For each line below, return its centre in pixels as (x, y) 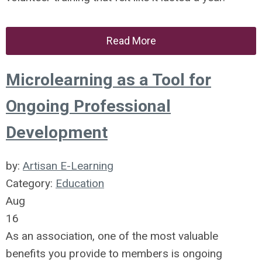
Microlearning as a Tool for (108, 80)
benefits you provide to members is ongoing (114, 254)
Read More (131, 41)
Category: (31, 183)
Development (57, 132)
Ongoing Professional (88, 106)
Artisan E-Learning (68, 166)
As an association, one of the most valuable (112, 236)
